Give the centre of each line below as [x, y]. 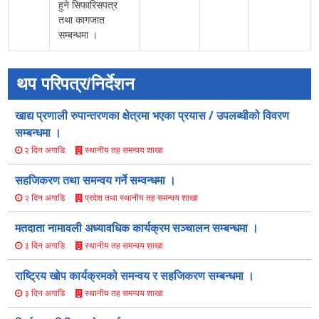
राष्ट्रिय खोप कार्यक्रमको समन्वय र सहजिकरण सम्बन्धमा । [135, 275]
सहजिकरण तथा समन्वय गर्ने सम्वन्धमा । [96, 180]
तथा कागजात [82, 19]
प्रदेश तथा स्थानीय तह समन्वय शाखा [141, 197]
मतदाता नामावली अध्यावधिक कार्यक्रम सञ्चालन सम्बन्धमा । [137, 228]
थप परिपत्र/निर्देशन [76, 83]
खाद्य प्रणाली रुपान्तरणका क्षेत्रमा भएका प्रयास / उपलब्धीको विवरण [152, 115]
